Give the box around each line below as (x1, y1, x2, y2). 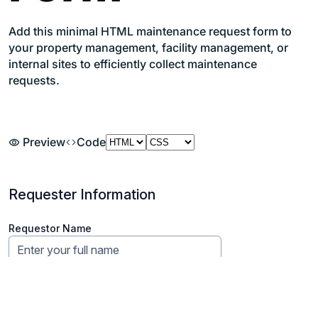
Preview (20, 134, 65, 149)
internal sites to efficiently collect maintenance (9, 56, 257, 71)
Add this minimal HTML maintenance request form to (9, 23, 292, 38)
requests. (9, 72, 60, 87)
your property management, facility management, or (9, 40, 288, 55)
